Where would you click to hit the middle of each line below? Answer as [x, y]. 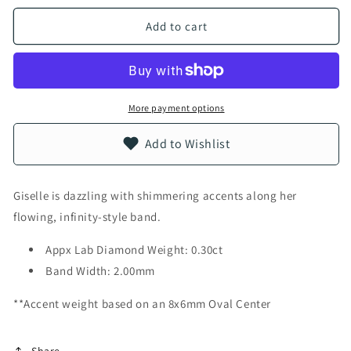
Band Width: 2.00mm [100, 271]
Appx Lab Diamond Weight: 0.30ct [134, 250]
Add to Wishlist [187, 144]
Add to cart [176, 26]
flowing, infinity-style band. [87, 217]
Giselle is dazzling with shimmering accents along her [155, 195]
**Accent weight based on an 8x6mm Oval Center [142, 304]
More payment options [176, 108]
